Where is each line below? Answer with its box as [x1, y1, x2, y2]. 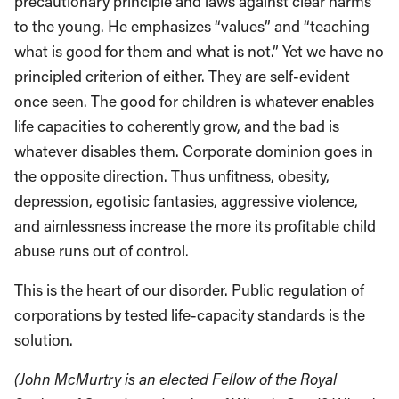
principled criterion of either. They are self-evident [14, 66, 350, 86]
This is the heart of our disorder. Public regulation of [14, 280, 364, 300]
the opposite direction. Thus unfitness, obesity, [14, 166, 330, 186]
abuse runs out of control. [14, 240, 189, 261]
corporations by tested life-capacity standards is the [14, 305, 365, 325]
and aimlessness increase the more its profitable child [14, 216, 376, 236]
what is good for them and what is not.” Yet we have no [14, 41, 384, 61]
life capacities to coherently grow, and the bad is [14, 116, 339, 136]
